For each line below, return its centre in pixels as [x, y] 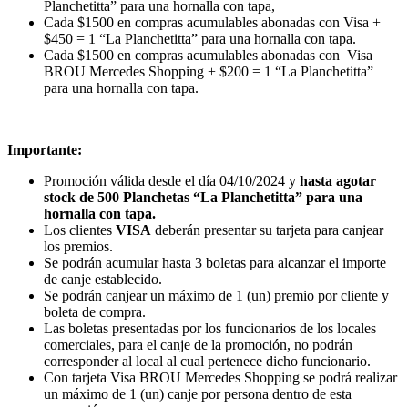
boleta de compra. [95, 311]
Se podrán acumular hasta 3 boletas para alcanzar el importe [215, 262]
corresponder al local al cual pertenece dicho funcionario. [207, 361]
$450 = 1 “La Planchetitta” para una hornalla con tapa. [200, 38]
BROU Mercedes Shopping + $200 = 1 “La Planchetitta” [209, 71]
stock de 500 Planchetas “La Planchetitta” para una [203, 197]
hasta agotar [338, 180]
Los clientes [80, 229]
